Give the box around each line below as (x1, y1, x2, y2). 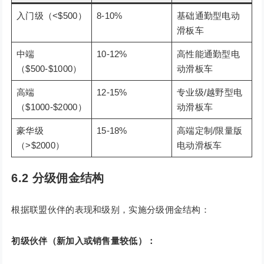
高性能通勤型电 (176, 49, 240, 60)
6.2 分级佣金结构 (11, 171, 104, 185)
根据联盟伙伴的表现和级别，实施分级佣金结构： (11, 204, 210, 215)
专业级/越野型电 (176, 87, 243, 98)
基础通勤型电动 (176, 11, 240, 21)
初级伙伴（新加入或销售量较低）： (11, 236, 156, 246)
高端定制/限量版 (176, 126, 243, 136)
